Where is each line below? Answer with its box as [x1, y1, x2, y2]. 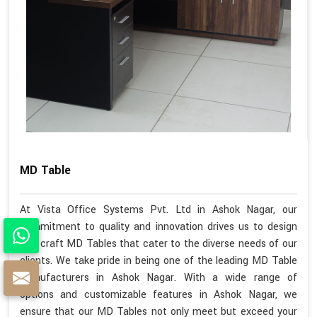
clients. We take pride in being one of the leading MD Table [20, 253, 297, 268]
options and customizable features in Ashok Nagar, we [20, 287, 297, 302]
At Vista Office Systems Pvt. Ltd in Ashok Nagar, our [20, 202, 297, 217]
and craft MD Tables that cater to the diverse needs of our [20, 236, 297, 251]
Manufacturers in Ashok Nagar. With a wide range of [20, 270, 297, 285]
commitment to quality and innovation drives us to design [20, 219, 297, 234]
